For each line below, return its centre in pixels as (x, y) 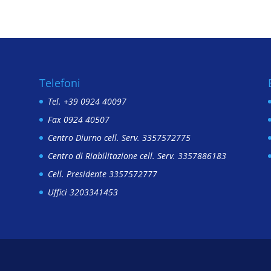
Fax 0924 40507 (78, 119)
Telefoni (61, 83)
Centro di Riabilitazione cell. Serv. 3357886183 (137, 155)
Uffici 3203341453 (83, 192)
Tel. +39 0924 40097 (87, 101)
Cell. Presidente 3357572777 (102, 174)
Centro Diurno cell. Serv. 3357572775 (119, 137)
